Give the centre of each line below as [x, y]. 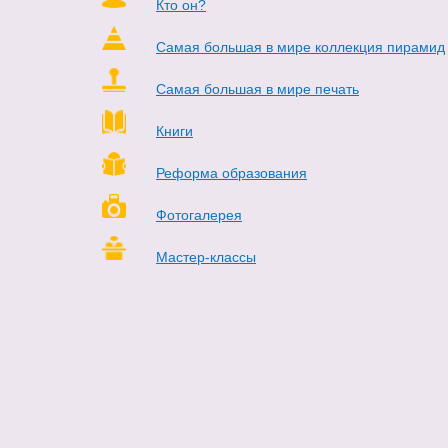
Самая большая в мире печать [257, 89]
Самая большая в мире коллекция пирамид [300, 47]
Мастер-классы [206, 257]
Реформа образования [231, 173]
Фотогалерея [199, 215]
